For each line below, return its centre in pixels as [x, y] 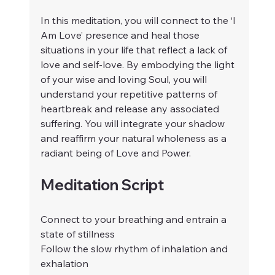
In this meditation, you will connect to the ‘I [139, 21]
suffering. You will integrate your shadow [134, 124]
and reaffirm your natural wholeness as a [135, 138]
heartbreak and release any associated [131, 109]
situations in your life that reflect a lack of [135, 50]
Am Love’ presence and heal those [121, 35]
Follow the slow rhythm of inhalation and [135, 249]
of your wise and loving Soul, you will [125, 79]
